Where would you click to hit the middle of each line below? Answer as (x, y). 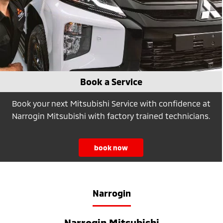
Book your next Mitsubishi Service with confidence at (111, 103)
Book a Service (111, 81)
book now (111, 147)
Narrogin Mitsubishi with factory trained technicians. (111, 115)
